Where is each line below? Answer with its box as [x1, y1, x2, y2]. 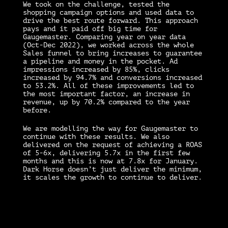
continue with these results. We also [23, 132, 169, 140]
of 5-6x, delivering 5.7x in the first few [23, 149, 190, 157]
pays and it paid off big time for [23, 24, 157, 33]
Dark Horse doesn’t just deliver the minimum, [23, 165, 202, 173]
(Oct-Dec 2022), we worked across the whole [23, 41, 194, 49]
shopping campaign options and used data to [23, 8, 194, 16]
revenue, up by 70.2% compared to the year [23, 98, 190, 106]
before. [23, 106, 51, 114]
